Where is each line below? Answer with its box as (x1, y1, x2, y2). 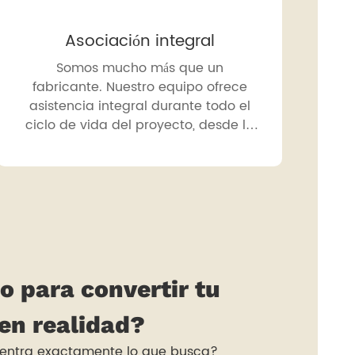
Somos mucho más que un (55, 58, 223, 79)
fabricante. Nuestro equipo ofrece (32, 77, 247, 98)
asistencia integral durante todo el (29, 96, 250, 117)
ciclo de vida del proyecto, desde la (25, 115, 254, 136)
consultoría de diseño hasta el (44, 134, 235, 155)
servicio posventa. (82, 153, 197, 174)
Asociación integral (64, 29, 215, 55)
